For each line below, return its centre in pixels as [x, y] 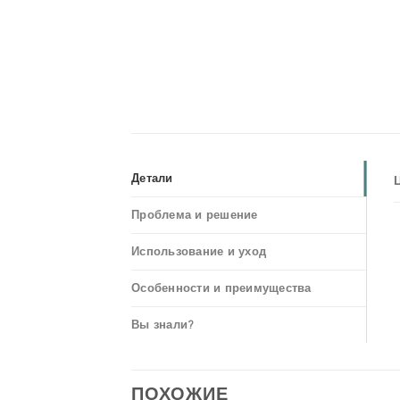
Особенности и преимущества [221, 289]
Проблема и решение [195, 216]
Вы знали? [163, 325]
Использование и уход [199, 252]
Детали [152, 179]
